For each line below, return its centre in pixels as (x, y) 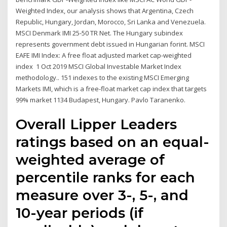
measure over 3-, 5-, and (102, 195)
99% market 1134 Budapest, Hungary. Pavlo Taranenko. (101, 100)
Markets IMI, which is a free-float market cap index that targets (111, 88)
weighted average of (90, 160)
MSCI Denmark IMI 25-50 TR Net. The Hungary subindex (100, 33)
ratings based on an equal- (113, 142)
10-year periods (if (80, 213)
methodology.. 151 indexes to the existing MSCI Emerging (103, 77)
